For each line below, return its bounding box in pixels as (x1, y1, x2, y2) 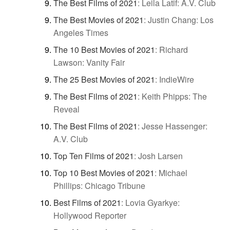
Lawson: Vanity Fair (53, 56, 125, 69)
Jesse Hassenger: (142, 120, 207, 132)
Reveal (53, 103, 80, 116)
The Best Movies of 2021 (53, 14, 144, 26)
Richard (159, 44, 188, 56)
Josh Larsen (138, 150, 183, 162)
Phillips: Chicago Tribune (53, 180, 145, 192)
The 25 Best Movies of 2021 (53, 73, 155, 86)
